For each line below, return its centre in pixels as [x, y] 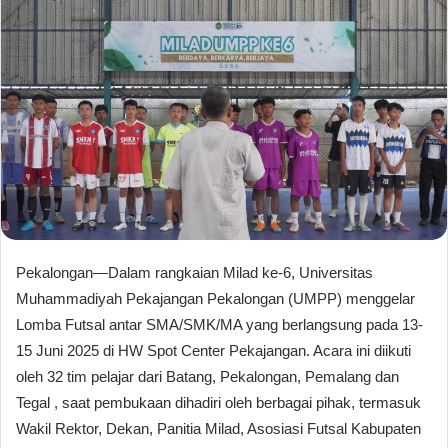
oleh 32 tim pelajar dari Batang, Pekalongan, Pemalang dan [207, 376]
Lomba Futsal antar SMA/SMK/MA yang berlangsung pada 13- [219, 324]
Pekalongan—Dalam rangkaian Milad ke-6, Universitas [194, 272]
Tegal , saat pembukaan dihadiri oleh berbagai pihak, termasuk [218, 402]
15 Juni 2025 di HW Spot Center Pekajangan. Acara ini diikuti [213, 350]
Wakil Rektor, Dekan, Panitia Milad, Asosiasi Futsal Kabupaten [218, 428]
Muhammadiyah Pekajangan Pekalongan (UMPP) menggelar [215, 298]
